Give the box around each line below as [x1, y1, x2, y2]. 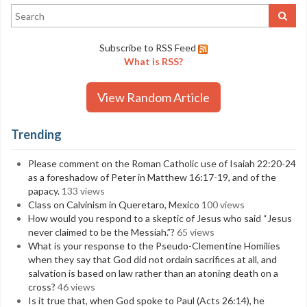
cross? [28, 281, 56, 293]
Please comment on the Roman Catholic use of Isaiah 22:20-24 [28, 158, 296, 169]
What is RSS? [124, 56, 183, 67]
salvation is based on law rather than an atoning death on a [28, 267, 278, 279]
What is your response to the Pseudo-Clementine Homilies [28, 240, 280, 251]
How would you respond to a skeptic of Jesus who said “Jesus [28, 212, 292, 224]
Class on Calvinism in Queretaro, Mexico [28, 199, 199, 210]
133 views [62, 185, 105, 197]
